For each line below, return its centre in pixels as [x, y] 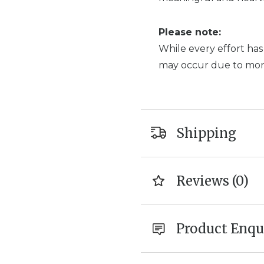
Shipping [206, 133]
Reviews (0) [212, 181]
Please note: [190, 32]
